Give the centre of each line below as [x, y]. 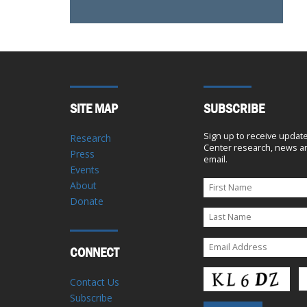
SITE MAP [94, 108]
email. [216, 159]
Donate [87, 201]
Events [85, 169]
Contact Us [95, 282]
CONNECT [95, 252]
